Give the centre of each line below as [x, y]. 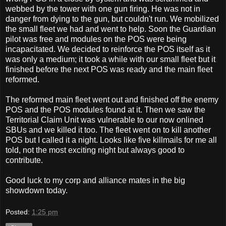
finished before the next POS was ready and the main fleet [109, 69]
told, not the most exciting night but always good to [95, 150]
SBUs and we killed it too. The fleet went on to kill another [108, 130]
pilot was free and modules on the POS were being [96, 39]
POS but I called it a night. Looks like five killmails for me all [111, 140]
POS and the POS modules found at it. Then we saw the [105, 109]
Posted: [19, 212]
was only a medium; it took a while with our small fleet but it [110, 59]
